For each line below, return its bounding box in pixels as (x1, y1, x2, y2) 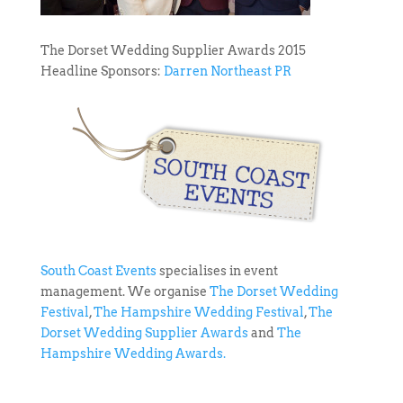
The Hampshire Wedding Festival (93, 305, 304, 320)
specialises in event (156, 264, 278, 279)
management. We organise (40, 284, 210, 300)
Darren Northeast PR (163, 64, 291, 79)
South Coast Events (40, 264, 157, 279)
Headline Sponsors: (40, 64, 164, 79)
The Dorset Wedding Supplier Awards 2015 (40, 43, 306, 58)
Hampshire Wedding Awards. (40, 346, 226, 362)
